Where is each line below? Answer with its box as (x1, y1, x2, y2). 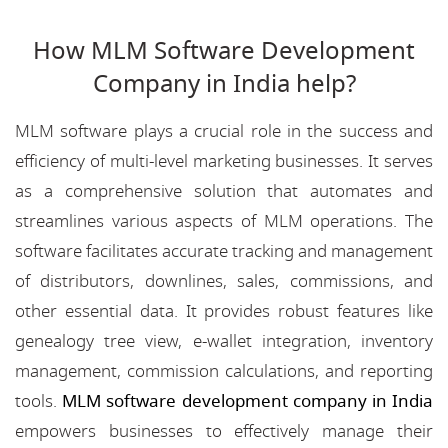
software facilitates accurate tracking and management (15, 238, 433, 264)
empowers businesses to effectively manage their (15, 418, 433, 444)
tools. (15, 388, 63, 414)
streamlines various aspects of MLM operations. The (15, 208, 433, 234)
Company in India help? (92, 65, 356, 102)
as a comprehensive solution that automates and (15, 178, 433, 204)
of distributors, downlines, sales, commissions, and (15, 268, 433, 294)
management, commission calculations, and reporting (15, 358, 433, 384)
